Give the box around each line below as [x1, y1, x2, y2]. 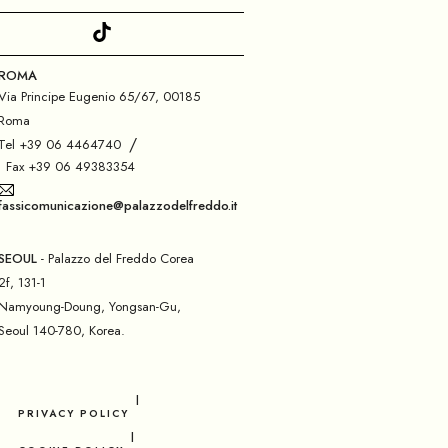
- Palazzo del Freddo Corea [36, 248, 194, 268]
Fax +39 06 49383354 [5, 156, 135, 176]
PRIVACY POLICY [17, 405, 129, 421]
